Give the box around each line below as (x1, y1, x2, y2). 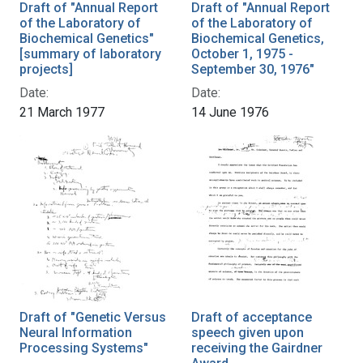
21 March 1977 (19, 105, 105, 121)
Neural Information (19, 325, 132, 341)
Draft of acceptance (191, 310, 312, 326)
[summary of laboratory (19, 46, 161, 62)
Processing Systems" (19, 340, 148, 357)
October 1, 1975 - (191, 46, 293, 62)
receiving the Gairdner (191, 340, 322, 357)
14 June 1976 (191, 105, 269, 121)
